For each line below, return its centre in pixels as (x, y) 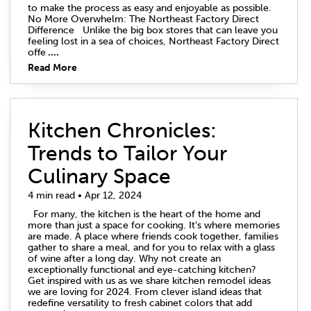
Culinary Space (99, 176)
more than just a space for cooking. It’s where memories (154, 225)
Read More (52, 67)
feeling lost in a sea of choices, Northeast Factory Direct (153, 41)
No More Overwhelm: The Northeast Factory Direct (143, 19)
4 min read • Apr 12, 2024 (85, 196)
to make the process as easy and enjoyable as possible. (152, 8)
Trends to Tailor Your (127, 153)
